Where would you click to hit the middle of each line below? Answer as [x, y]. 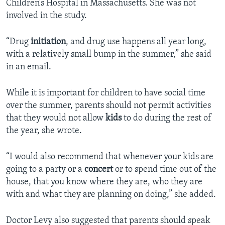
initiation [48, 42]
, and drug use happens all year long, [136, 42]
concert [99, 170]
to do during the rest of [166, 119]
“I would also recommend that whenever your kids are [110, 157]
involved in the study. [46, 16]
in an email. [29, 67]
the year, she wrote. [44, 131]
